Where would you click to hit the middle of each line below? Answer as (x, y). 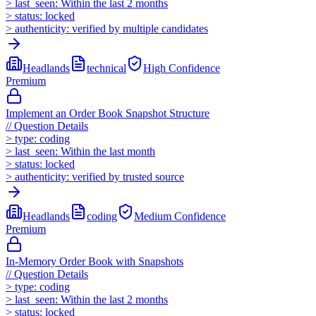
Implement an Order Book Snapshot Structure (108, 114)
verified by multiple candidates (140, 29)
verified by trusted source (128, 177)
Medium (153, 217)
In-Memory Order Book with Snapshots (95, 262)
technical (107, 68)
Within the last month (108, 152)
